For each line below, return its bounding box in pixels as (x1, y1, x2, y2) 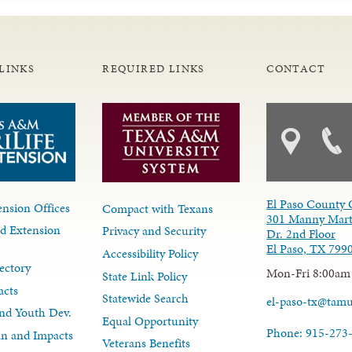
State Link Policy (102, 266, 188, 285)
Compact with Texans (102, 199, 214, 218)
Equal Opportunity (102, 311, 199, 330)
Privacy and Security (102, 222, 207, 240)
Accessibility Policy (102, 244, 199, 262)
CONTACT (266, 60, 326, 76)
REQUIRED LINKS (102, 60, 205, 76)
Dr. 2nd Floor (266, 224, 336, 243)
